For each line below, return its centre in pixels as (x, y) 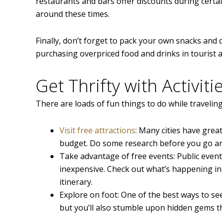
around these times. (73, 14)
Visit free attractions (97, 131)
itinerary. (76, 182)
